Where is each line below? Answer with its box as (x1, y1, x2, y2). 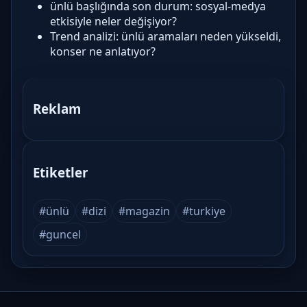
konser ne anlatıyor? (50, 43, 156, 59)
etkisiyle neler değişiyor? (50, 13, 177, 29)
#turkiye (182, 203, 225, 219)
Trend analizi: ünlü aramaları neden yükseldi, (50, 28, 281, 44)
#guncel (39, 226, 81, 242)
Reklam (33, 100, 81, 118)
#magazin (119, 203, 170, 219)
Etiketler (33, 163, 88, 181)
